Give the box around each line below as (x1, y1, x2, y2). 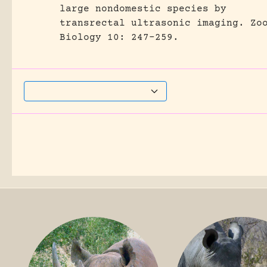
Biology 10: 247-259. (60, 32, 179, 43)
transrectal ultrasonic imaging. (60, 18, 244, 29)
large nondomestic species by (60, 4, 226, 14)
